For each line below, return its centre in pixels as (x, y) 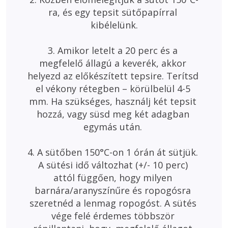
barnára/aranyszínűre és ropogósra (114, 190)
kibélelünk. (114, 25)
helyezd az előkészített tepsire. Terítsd (114, 76)
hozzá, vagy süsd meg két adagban (114, 114)
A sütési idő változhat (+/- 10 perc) (114, 165)
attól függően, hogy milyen (114, 178)
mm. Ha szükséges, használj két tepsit (114, 101)
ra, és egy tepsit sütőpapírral (114, 12)
